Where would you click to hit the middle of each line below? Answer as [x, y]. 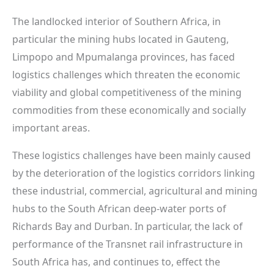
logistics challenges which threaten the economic [126, 74]
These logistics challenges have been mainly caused [131, 155]
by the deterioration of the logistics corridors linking [134, 173]
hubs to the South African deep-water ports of [119, 208]
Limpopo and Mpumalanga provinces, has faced [124, 57]
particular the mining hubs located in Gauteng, [120, 39]
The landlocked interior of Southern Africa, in [117, 21]
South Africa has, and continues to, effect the [116, 261]
